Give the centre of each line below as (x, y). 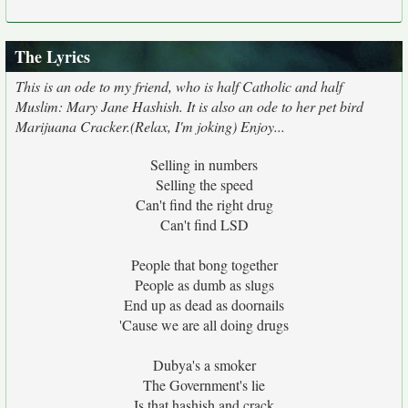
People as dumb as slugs (204, 285)
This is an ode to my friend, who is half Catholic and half (179, 86)
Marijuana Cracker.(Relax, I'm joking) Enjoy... (150, 126)
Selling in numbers (204, 164)
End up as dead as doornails (204, 305)
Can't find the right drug (204, 204)
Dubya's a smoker (204, 365)
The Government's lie (204, 385)
